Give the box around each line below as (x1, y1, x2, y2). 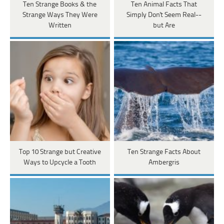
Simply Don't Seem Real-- (126, 11, 201, 19)
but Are (152, 22, 175, 30)
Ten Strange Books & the (23, 1, 97, 9)
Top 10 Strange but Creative (18, 148, 101, 156)
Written (48, 22, 71, 30)
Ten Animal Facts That (130, 1, 197, 9)
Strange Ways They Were (22, 11, 97, 19)
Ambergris (148, 159, 179, 167)
